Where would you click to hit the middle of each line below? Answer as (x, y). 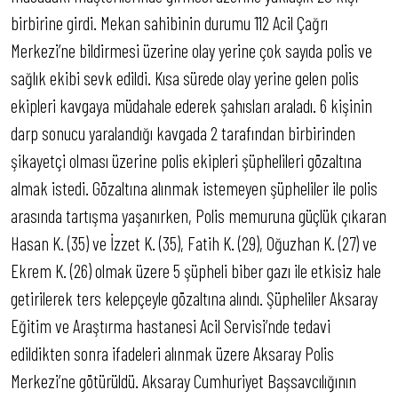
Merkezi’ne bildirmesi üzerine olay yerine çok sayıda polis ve (191, 50)
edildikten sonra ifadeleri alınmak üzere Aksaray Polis (172, 353)
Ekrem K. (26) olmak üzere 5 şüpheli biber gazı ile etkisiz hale (196, 271)
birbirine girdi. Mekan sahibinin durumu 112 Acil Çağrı (169, 23)
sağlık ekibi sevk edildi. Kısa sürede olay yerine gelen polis (185, 78)
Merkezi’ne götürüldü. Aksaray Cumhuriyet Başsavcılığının (183, 381)
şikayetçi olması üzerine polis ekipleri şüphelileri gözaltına (186, 160)
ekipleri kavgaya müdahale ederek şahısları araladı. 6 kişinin (191, 105)
